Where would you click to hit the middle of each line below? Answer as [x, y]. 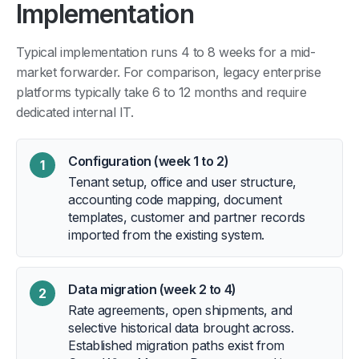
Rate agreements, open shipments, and [180, 310]
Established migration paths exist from [176, 345]
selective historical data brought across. [181, 327]
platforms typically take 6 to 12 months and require [161, 92]
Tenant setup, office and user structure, [182, 182]
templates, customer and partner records [187, 217]
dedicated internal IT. [75, 112]
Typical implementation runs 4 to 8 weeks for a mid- [166, 52]
